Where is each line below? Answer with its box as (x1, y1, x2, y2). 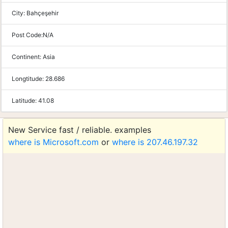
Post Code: (12, 31, 43, 39)
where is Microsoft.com (8, 137, 99, 147)
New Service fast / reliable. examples (8, 125, 151, 135)
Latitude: (12, 97, 38, 104)
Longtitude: (12, 75, 45, 82)
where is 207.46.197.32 (112, 137, 198, 147)
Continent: (12, 53, 43, 61)
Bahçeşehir (26, 9, 59, 17)
